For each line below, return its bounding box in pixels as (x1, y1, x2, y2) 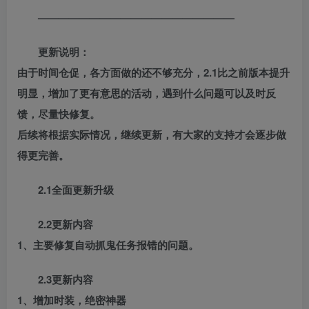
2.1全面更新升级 (38, 182, 114, 198)
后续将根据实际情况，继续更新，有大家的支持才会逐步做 (17, 127, 286, 143)
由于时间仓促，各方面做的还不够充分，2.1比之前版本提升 (17, 65, 290, 81)
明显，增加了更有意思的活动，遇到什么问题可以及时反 (17, 86, 276, 101)
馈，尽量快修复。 (17, 106, 100, 122)
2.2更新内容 (38, 217, 93, 232)
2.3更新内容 (38, 272, 93, 288)
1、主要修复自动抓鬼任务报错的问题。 (17, 237, 199, 253)
